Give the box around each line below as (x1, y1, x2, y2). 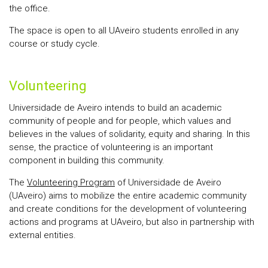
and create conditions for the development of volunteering (9, 203, 246, 214)
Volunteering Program (27, 177, 115, 188)
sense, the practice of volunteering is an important (9, 142, 213, 153)
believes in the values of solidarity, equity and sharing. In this (9, 129, 250, 139)
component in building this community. (9, 155, 165, 166)
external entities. (9, 230, 76, 240)
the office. (9, 3, 50, 14)
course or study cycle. (9, 38, 100, 49)
